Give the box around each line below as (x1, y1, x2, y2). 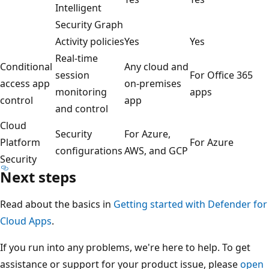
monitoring (55, 85, 107, 98)
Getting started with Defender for (113, 197, 267, 211)
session (55, 68, 89, 82)
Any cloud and (124, 59, 189, 73)
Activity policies (55, 34, 124, 48)
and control (55, 101, 108, 115)
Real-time (55, 51, 98, 65)
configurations (55, 144, 122, 157)
